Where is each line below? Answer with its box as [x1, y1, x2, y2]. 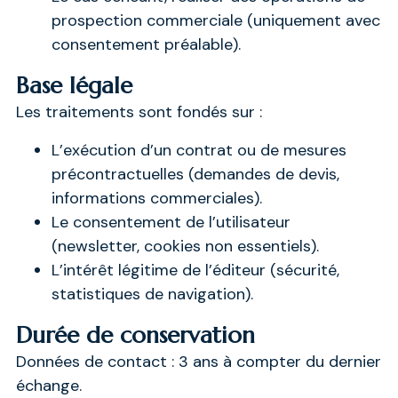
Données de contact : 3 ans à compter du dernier [15, 350, 381, 372]
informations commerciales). [51, 187, 262, 209]
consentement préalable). [51, 33, 241, 55]
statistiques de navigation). [51, 283, 253, 305]
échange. [15, 374, 82, 396]
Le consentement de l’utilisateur [51, 211, 291, 233]
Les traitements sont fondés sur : [15, 100, 262, 123]
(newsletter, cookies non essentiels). [51, 235, 319, 257]
